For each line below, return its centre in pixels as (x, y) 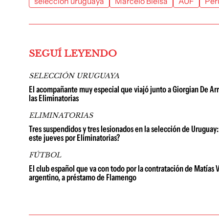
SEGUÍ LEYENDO (73, 54)
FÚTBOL (45, 155)
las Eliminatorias (54, 98)
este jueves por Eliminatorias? (74, 138)
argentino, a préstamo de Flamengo (83, 177)
